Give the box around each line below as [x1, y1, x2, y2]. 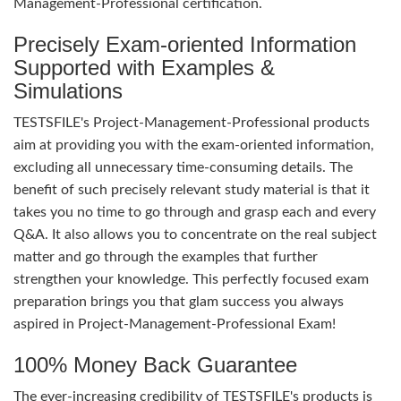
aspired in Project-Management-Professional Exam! [13, 317, 336, 331]
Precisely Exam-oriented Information [13, 32, 356, 56]
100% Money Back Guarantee [13, 353, 297, 377]
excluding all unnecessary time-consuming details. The [13, 160, 353, 175]
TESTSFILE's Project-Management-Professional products [13, 115, 370, 130]
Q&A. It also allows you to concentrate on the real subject [13, 227, 377, 242]
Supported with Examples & [13, 55, 275, 80]
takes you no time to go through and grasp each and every [13, 205, 376, 219]
